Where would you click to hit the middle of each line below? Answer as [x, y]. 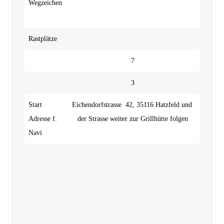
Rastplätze [43, 38]
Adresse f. [43, 118]
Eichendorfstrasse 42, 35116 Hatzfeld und [132, 104]
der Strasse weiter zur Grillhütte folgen [133, 118]
